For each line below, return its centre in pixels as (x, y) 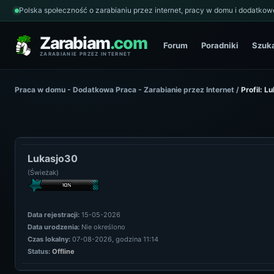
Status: (39, 251)
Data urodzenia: (54, 227)
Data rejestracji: (54, 215)
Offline (63, 251)
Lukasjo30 (53, 158)
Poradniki (220, 45)
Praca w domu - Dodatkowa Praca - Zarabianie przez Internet (124, 90)
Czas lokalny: (49, 239)
